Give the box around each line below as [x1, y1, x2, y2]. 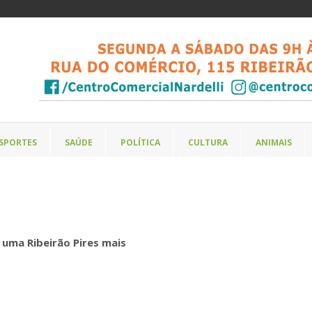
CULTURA [188, 136, 228, 148]
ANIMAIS [256, 136, 292, 148]
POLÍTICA [120, 136, 160, 148]
